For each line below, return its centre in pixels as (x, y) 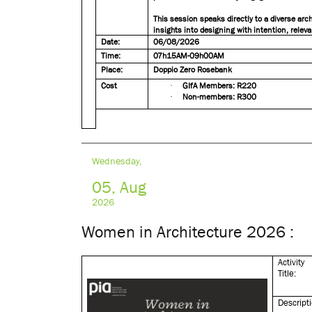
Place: (112, 70)
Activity (291, 262)
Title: (287, 273)
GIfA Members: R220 (220, 86)
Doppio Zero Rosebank (193, 70)
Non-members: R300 (220, 97)
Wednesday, (117, 161)
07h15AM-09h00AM (189, 56)
